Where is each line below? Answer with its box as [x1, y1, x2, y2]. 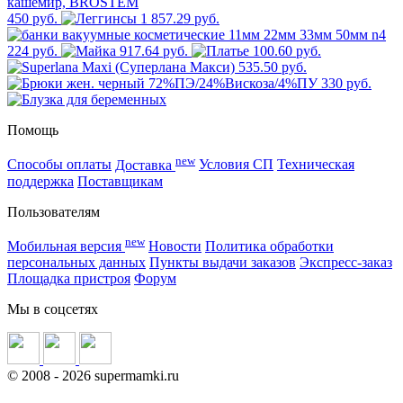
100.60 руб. [253, 43, 321, 59]
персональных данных [7, 255, 146, 271]
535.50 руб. [238, 59, 307, 76]
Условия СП [199, 157, 273, 173]
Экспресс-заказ [300, 255, 392, 271]
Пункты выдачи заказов [149, 255, 296, 271]
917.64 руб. [120, 43, 188, 59]
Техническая [277, 157, 354, 173]
